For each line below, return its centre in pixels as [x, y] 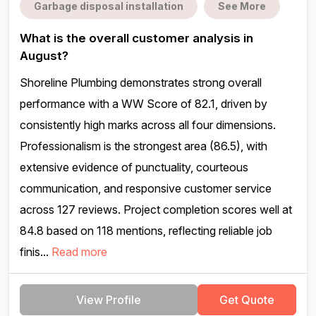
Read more [79, 252]
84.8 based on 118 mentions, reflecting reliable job [146, 231]
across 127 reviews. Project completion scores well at [156, 209]
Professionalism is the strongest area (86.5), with [144, 146]
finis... [36, 252]
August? [44, 56]
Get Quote [247, 300]
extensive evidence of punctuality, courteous [134, 167]
